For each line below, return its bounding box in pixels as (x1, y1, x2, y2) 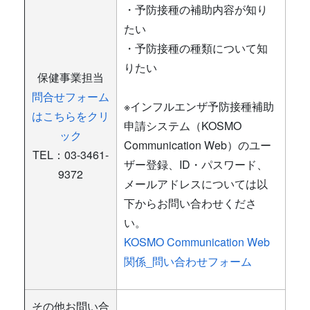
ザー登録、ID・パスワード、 (124, 156, 268, 172)
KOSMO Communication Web (124, 234, 270, 250)
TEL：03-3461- (33, 147, 109, 163)
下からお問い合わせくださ (124, 195, 257, 211)
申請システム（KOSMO (124, 118, 241, 134)
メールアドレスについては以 (124, 176, 268, 192)
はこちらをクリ (32, 108, 109, 124)
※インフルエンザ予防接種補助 (124, 98, 274, 114)
